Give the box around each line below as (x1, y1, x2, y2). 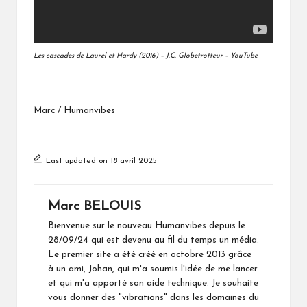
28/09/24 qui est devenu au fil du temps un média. (48, 235, 259, 245)
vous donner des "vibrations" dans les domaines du (48, 293, 259, 302)
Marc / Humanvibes (34, 106, 115, 115)
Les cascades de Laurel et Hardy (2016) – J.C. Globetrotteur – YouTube (34, 51, 258, 60)
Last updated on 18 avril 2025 (45, 156, 157, 165)
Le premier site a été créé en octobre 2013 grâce (48, 249, 251, 259)
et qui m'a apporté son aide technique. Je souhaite (48, 278, 258, 288)
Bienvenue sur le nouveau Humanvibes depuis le (48, 221, 245, 230)
